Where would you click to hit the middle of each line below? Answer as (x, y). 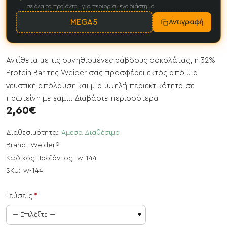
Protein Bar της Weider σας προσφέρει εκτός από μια (102, 73)
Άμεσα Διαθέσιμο (90, 133)
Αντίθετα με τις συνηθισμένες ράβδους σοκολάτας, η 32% (111, 61)
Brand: (17, 146)
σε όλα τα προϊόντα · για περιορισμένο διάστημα (91, 6)
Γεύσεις (19, 196)
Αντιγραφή (186, 22)
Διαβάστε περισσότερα (117, 99)
